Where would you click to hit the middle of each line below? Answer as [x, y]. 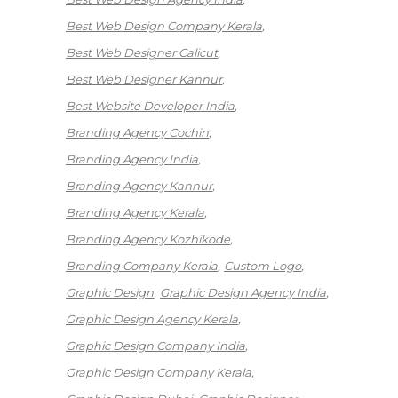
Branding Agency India [132, 159]
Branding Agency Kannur [139, 186]
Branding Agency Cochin [137, 133]
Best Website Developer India [150, 106]
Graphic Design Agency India [243, 293]
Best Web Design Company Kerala [164, 26]
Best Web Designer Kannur [144, 80]
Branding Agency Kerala [135, 213]
